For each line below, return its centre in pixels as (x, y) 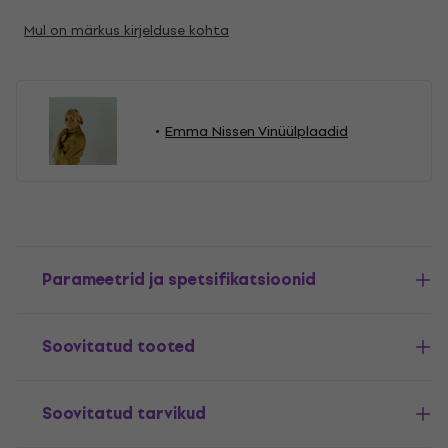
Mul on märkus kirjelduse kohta (126, 30)
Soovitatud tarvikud (124, 413)
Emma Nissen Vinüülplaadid (256, 131)
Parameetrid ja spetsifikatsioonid (179, 279)
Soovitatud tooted (118, 346)
